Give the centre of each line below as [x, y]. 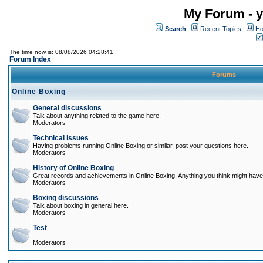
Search [176, 29]
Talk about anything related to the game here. [97, 116]
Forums [224, 75]
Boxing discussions [66, 198]
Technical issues [61, 138]
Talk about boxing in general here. [81, 205]
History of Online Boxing [73, 168]
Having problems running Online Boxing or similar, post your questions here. [141, 146]
